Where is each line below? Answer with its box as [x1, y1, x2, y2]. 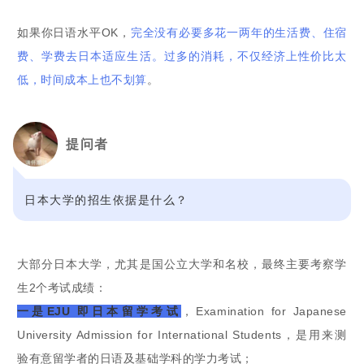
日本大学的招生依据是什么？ [24, 192, 188, 206]
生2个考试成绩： [17, 280, 107, 294]
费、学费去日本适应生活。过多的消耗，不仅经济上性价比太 [17, 49, 347, 63]
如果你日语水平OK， [17, 25, 131, 39]
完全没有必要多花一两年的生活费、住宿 [130, 25, 347, 39]
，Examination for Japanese [181, 304, 347, 318]
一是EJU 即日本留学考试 [17, 304, 182, 318]
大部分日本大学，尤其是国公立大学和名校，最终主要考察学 [17, 257, 347, 271]
